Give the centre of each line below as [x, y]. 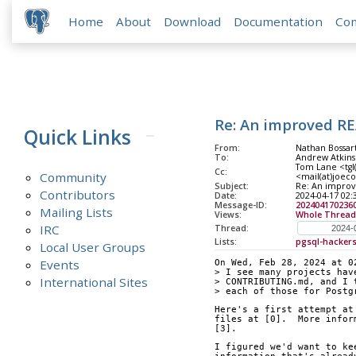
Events [60, 264]
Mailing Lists [77, 212]
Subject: [231, 186]
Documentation [279, 22]
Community [74, 177]
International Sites [94, 282]
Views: [228, 215]
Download [193, 22]
